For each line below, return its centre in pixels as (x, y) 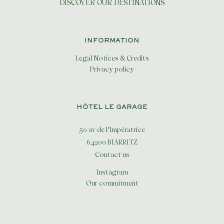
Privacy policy (112, 69)
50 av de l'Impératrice (112, 130)
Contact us (112, 155)
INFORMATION (112, 41)
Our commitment (112, 183)
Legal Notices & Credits (112, 58)
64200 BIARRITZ (112, 142)
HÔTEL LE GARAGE (112, 108)
